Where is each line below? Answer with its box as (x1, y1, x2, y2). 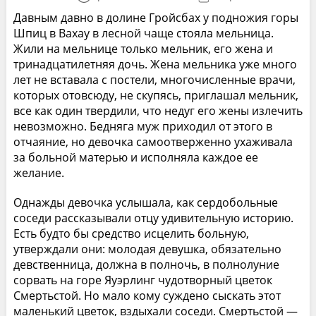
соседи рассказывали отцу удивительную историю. (13, 209, 293, 226)
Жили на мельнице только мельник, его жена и (13, 40, 273, 56)
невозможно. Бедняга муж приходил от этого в (13, 118, 272, 134)
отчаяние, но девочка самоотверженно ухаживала (13, 133, 293, 150)
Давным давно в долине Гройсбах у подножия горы (13, 9, 298, 25)
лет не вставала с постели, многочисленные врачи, (13, 71, 296, 87)
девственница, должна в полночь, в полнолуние (13, 256, 279, 272)
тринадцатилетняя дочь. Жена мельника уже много (13, 56, 297, 72)
